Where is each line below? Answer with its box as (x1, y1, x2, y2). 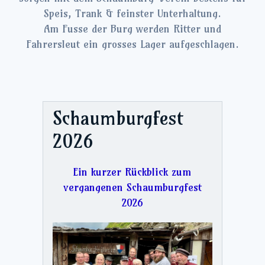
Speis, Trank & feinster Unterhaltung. (44, 7, 221, 20)
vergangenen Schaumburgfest (63, 181, 202, 195)
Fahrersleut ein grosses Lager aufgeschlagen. (26, 37, 239, 51)
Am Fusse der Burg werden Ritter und (44, 22, 221, 35)
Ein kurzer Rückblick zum (73, 166, 192, 179)
